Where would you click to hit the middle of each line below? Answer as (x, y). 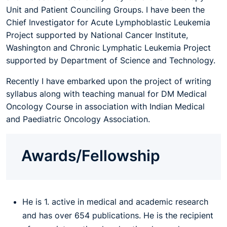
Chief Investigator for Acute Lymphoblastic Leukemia (108, 22)
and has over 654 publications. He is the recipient (118, 215)
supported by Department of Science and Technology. (111, 60)
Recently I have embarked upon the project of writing (109, 81)
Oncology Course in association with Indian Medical (105, 106)
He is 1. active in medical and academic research (115, 202)
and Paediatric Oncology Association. (78, 119)
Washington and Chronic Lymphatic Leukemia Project (108, 48)
